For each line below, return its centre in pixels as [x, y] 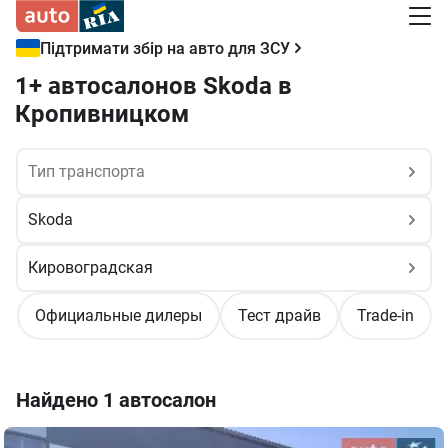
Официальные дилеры [118, 315]
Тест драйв [279, 315]
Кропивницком [102, 114]
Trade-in [385, 315]
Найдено [57, 400]
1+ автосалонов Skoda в [153, 86]
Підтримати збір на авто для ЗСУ [165, 48]
